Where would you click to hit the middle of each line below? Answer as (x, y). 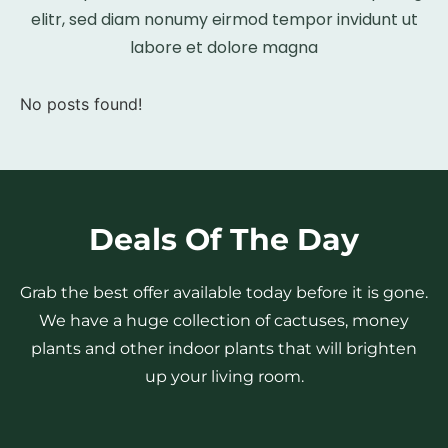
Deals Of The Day (224, 240)
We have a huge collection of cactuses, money (224, 321)
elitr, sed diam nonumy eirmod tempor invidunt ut (224, 19)
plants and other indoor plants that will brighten (224, 349)
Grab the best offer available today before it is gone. (224, 293)
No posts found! (81, 104)
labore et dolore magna (224, 47)
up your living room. (224, 377)
